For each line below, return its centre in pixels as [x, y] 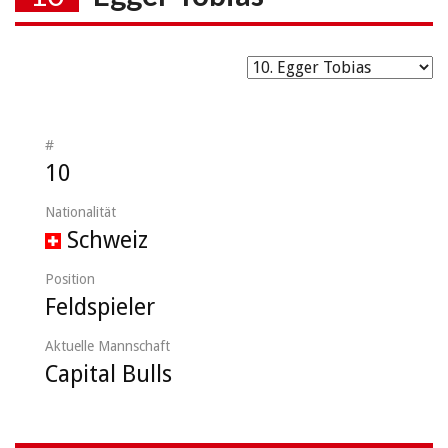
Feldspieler [100, 307]
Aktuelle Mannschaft [107, 345]
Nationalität [80, 211]
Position [70, 278]
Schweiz [107, 240]
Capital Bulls [108, 374]
